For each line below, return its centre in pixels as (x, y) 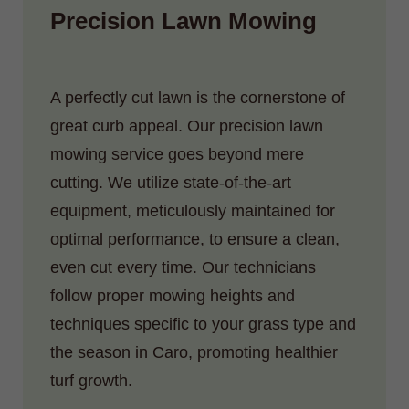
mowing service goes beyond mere (177, 154)
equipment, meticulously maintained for (193, 210)
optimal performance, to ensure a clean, (195, 239)
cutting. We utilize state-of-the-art (171, 182)
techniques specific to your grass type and (203, 324)
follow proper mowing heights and (173, 295)
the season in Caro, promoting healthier (194, 352)
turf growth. (91, 380)
